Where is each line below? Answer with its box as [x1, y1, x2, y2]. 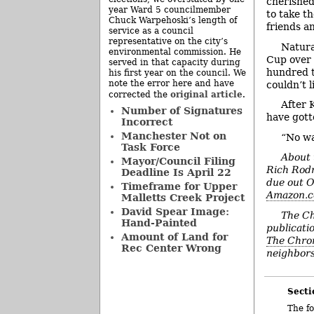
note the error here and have [109, 78, 234, 88]
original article [170, 89, 243, 100]
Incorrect [121, 116, 172, 128]
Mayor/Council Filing [121, 156, 235, 167]
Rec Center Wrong [121, 243, 221, 254]
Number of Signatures [121, 105, 243, 116]
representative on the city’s [109, 36, 228, 46]
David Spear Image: [121, 206, 229, 217]
